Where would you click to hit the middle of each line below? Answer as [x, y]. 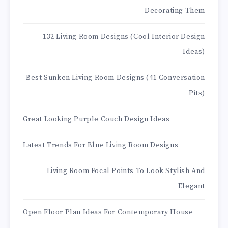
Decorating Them [175, 11]
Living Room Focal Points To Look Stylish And [126, 171]
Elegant [191, 187]
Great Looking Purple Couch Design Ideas [96, 119]
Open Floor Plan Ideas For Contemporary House [108, 212]
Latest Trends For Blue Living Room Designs [101, 145]
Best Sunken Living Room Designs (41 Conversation [116, 78]
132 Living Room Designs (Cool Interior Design [124, 37]
